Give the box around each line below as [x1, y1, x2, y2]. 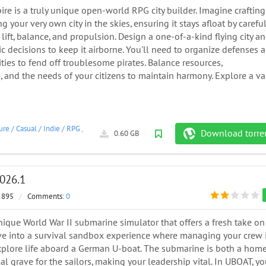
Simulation [87, 124, 122, 134]
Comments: [27, 192, 66, 202]
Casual [16, 124, 37, 134]
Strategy [128, 124, 155, 134]
